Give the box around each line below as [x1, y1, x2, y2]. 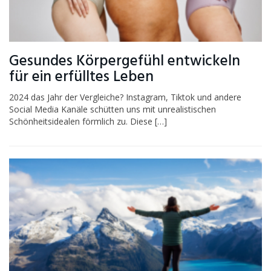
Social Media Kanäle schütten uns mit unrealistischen [9, 103, 216, 115]
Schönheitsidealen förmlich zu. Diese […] [9, 115, 167, 127]
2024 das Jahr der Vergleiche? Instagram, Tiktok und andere [9, 91, 241, 103]
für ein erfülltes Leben [9, 65, 154, 89]
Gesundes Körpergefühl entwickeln [9, 49, 240, 73]
